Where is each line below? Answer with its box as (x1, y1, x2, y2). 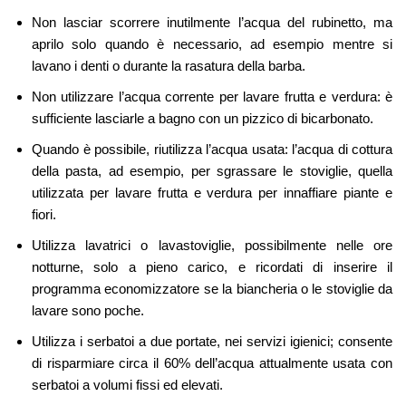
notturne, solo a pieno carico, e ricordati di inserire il (32, 259, 392, 275)
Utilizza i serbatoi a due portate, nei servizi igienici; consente (32, 333, 392, 350)
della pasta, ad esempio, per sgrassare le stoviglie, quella (32, 163, 392, 179)
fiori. (32, 207, 56, 223)
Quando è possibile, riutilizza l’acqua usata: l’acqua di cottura (32, 141, 392, 158)
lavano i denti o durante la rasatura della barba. (32, 58, 305, 74)
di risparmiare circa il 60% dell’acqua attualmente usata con (32, 355, 392, 372)
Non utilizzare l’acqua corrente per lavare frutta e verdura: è (32, 89, 392, 105)
